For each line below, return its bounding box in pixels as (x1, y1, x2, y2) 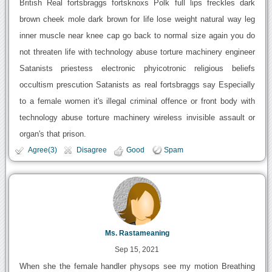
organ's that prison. (19, 129, 86, 138)
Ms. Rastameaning (104, 229, 169, 237)
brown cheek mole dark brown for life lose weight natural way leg (19, 14, 256, 24)
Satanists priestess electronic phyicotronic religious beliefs (19, 63, 256, 73)
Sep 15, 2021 (115, 245, 160, 254)
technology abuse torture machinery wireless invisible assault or (19, 112, 256, 122)
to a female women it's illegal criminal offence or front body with (19, 96, 256, 106)
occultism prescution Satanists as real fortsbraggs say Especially (19, 80, 256, 89)
